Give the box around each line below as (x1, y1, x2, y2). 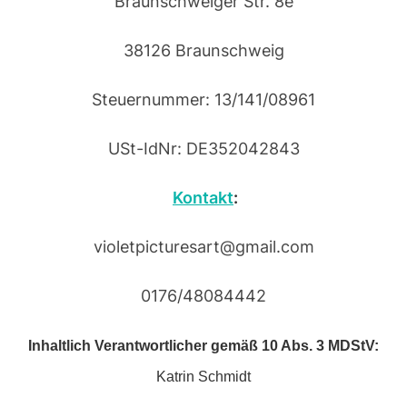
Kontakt (173, 187, 233, 207)
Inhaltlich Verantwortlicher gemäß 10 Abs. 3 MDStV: (28, 337, 379, 353)
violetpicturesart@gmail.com (93, 236, 314, 256)
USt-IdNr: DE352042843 (107, 138, 300, 158)
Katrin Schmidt (156, 368, 251, 384)
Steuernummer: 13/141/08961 (92, 89, 315, 109)
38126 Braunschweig (123, 40, 284, 60)
